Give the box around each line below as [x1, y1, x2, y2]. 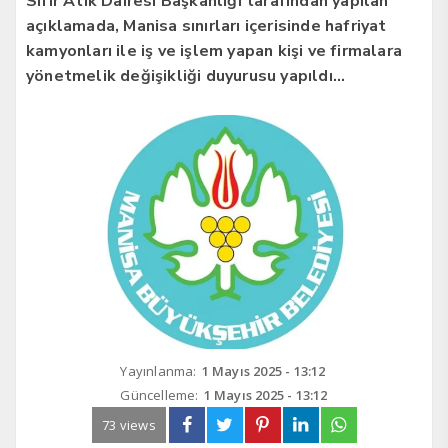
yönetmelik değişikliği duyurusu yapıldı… [26, 64, 345, 87]
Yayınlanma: [120, 361, 197, 380]
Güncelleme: [120, 385, 199, 404]
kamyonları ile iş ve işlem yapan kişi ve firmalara [26, 39, 402, 62]
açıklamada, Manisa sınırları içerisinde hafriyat [26, 14, 387, 37]
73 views [102, 415, 156, 434]
